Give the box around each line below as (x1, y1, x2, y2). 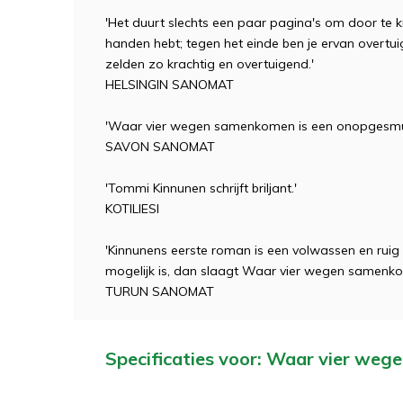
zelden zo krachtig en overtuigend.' (105, 56, 314, 72)
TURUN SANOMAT (105, 283, 214, 300)
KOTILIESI (105, 201, 159, 217)
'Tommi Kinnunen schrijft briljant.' (105, 180, 297, 196)
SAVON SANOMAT (105, 139, 215, 155)
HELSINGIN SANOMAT (105, 76, 234, 93)
